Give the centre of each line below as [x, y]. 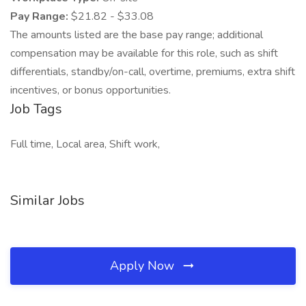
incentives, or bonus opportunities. [91, 90]
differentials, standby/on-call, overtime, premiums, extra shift [153, 72]
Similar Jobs [47, 200]
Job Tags [36, 109]
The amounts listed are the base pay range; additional [137, 35]
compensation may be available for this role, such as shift [144, 53]
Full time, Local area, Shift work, [85, 144]
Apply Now [144, 266]
